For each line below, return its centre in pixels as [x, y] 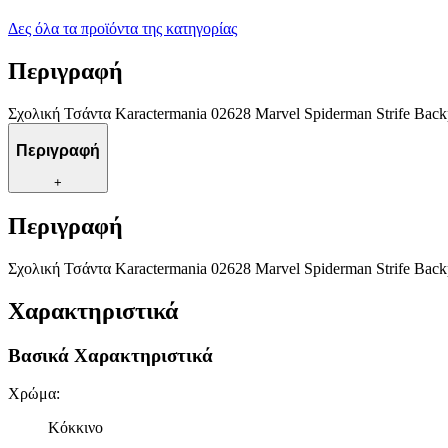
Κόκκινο [75, 428]
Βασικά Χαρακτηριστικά [110, 355]
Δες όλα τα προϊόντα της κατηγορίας [122, 29]
